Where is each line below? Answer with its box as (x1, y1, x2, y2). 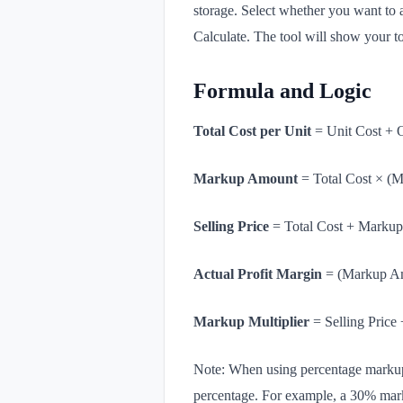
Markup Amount (193, 171, 298, 187)
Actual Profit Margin (193, 266, 322, 282)
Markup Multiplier (193, 314, 309, 330)
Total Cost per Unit (193, 123, 311, 139)
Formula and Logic (193, 79, 372, 103)
